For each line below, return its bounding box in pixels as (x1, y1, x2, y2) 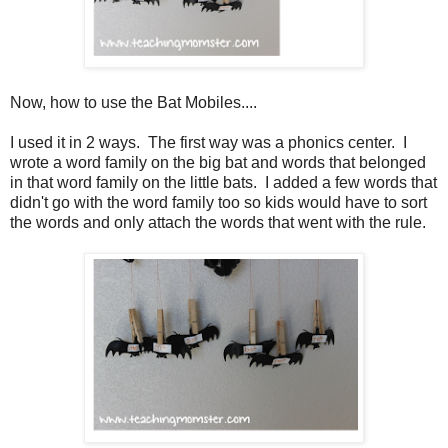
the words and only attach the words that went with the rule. (10, 213, 426, 231)
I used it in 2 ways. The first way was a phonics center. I (10, 133, 407, 151)
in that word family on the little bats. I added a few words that (10, 173, 437, 191)
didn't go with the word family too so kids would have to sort (10, 193, 427, 211)
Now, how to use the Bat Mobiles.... (10, 93, 257, 111)
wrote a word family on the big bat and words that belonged (10, 153, 426, 171)
